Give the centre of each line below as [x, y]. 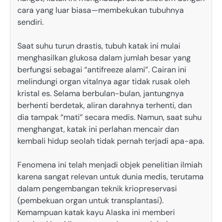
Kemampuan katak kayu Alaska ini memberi [96, 213]
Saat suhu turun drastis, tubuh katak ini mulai [99, 46]
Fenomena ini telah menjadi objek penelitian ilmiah [110, 165]
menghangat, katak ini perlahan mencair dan [98, 129]
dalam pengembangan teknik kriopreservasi [97, 189]
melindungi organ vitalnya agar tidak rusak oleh [104, 81]
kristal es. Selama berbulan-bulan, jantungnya [101, 93]
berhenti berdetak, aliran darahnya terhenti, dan [105, 105]
